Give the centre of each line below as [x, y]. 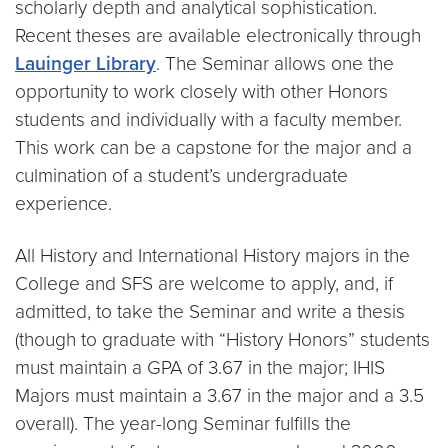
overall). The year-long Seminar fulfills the [183, 423]
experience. [63, 203]
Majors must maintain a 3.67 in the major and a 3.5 [219, 395]
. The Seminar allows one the [275, 63]
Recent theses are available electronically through [218, 35]
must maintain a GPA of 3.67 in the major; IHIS [200, 367]
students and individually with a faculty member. [208, 119]
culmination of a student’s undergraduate [181, 175]
